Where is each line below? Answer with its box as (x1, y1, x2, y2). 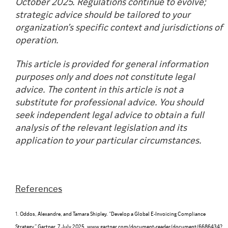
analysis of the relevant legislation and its (15, 124, 187, 134)
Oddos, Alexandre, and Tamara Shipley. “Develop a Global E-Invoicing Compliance (20, 212, 206, 218)
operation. (15, 36, 59, 46)
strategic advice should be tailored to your (15, 10, 190, 20)
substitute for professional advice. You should (15, 98, 204, 108)
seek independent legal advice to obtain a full (15, 111, 204, 121)
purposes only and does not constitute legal (15, 73, 195, 83)
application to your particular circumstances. (15, 136, 202, 147)
